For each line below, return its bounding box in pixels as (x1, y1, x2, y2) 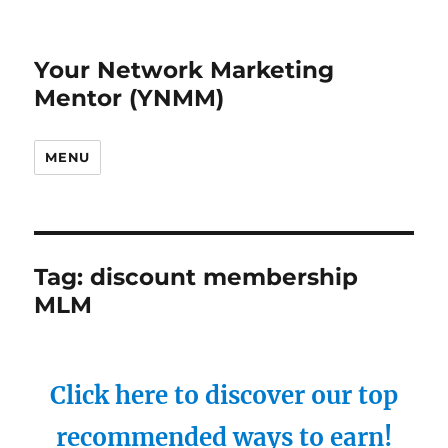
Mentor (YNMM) (34, 84, 225, 112)
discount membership (90, 263, 359, 291)
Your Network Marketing (34, 56, 335, 84)
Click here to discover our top (50, 380, 398, 411)
